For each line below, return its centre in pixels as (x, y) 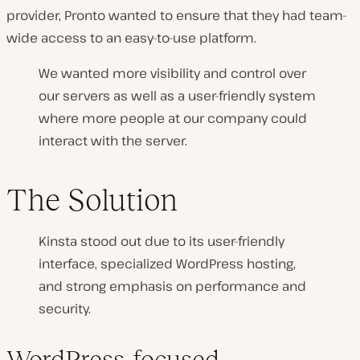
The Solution (92, 199)
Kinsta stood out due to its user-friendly (162, 241)
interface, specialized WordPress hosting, (167, 263)
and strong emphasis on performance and (172, 286)
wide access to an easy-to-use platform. (131, 38)
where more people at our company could (173, 119)
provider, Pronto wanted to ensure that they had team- (177, 16)
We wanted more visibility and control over (172, 74)
